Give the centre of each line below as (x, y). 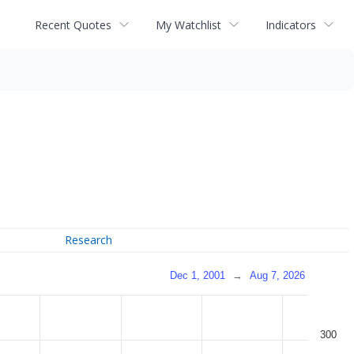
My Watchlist (188, 24)
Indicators (291, 24)
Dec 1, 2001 (198, 275)
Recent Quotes (73, 24)
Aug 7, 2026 (277, 275)
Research (89, 240)
